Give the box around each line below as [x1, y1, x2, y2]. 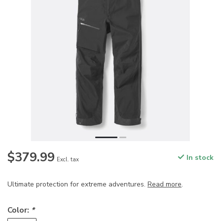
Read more [147, 180, 182, 189]
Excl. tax [57, 156, 79, 164]
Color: [7, 205, 31, 216]
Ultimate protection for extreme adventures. [7, 180, 147, 189]
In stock [184, 153, 214, 163]
